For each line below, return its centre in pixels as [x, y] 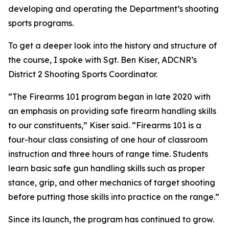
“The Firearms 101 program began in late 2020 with [109, 97]
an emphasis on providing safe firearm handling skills [112, 111]
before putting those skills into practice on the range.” [114, 197]
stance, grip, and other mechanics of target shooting [112, 182]
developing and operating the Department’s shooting [113, 9]
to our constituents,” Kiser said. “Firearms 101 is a [105, 125]
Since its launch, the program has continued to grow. [111, 219]
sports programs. [42, 23]
